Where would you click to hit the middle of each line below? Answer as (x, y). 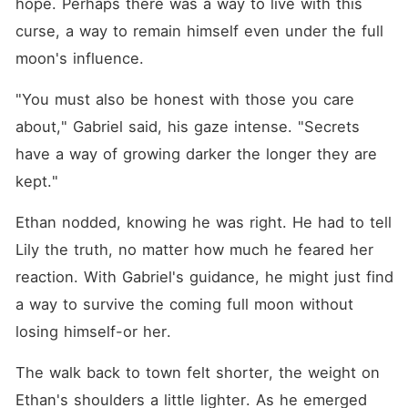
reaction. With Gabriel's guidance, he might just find (204, 277)
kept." (36, 181)
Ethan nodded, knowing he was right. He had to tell (203, 222)
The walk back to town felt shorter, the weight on (197, 372)
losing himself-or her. (93, 331)
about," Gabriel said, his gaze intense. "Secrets (187, 127)
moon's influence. (79, 58)
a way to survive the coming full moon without (184, 304)
